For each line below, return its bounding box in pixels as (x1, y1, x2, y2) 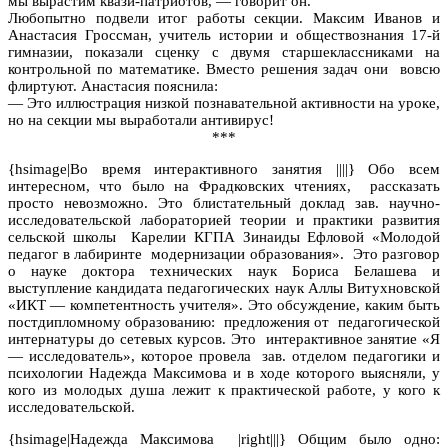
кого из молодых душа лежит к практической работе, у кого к (8, 381, 440, 398)
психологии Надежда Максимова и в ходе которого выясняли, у (8, 364, 440, 381)
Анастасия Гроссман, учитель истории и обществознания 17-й (8, 26, 440, 43)
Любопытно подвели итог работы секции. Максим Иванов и (8, 9, 440, 26)
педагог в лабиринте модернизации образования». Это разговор (8, 245, 440, 262)
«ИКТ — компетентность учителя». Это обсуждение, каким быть (8, 296, 440, 313)
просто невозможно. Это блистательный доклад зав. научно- (8, 194, 440, 211)
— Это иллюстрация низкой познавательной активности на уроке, (8, 94, 440, 111)
